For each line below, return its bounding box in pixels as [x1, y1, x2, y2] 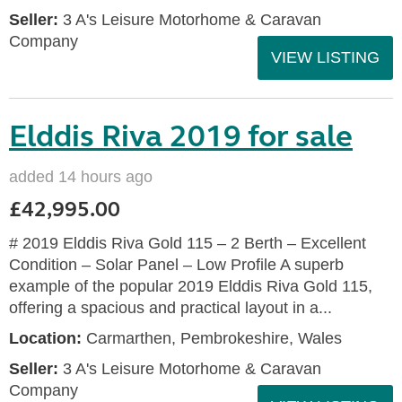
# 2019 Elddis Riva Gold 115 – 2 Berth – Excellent [9, 234, 366, 252]
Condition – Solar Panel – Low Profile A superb [9, 256, 344, 274]
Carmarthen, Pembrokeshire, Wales [82, 329, 342, 347]
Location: [9, 329, 82, 347]
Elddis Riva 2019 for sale [9, 118, 353, 155]
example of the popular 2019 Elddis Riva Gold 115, [9, 277, 372, 295]
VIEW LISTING [271, 48, 380, 66]
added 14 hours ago [9, 168, 153, 186]
